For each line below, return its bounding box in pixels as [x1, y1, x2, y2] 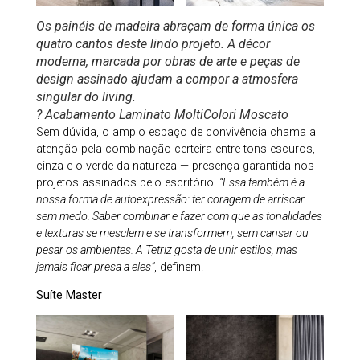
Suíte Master [35, 288, 102, 303]
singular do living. [35, 88, 136, 104]
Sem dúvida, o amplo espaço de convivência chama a [35, 125, 316, 139]
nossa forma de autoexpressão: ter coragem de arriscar [35, 192, 305, 207]
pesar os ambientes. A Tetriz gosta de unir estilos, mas [35, 243, 297, 257]
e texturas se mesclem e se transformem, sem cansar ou [35, 226, 309, 240]
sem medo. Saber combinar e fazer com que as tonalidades [35, 209, 322, 223]
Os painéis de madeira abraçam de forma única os [35, 18, 315, 34]
